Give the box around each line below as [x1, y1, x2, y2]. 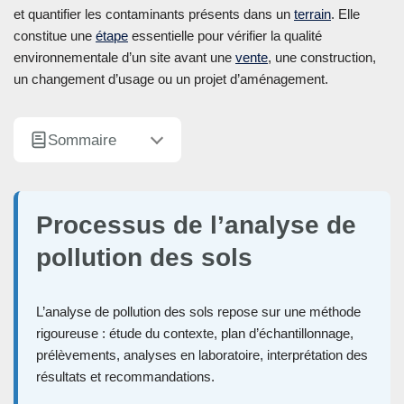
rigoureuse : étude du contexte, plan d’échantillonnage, [36, 326, 353, 342]
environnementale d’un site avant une [14, 50, 235, 66]
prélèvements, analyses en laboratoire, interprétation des [36, 347, 368, 363]
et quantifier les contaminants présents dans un [14, 6, 294, 23]
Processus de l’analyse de [36, 211, 356, 240]
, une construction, [268, 50, 376, 66]
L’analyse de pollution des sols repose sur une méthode [36, 304, 361, 320]
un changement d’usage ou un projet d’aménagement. [14, 71, 328, 87]
